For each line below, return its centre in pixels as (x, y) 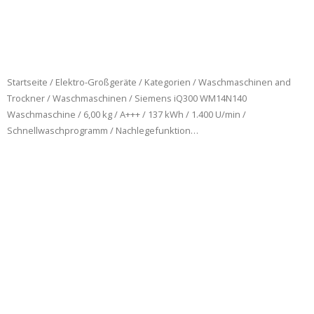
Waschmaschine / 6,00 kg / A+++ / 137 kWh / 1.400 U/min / (127, 115)
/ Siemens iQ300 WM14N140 (187, 98)
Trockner (26, 98)
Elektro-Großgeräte (96, 82)
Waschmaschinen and (245, 82)
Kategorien (168, 82)
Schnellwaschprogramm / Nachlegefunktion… (103, 131)
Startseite (27, 82)
